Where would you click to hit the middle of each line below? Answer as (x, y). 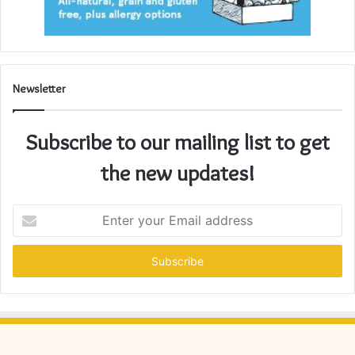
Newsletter (39, 89)
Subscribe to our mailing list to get (177, 142)
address (32, 262)
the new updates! (177, 173)
